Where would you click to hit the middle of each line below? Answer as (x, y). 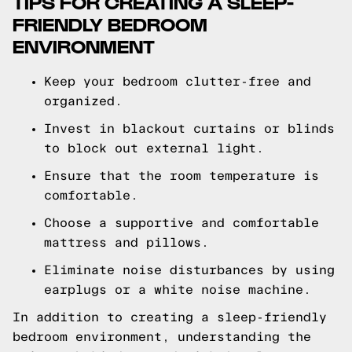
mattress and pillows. (126, 242)
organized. (83, 101)
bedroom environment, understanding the (162, 337)
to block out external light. (154, 148)
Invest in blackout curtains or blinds (189, 128)
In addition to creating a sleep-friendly (170, 317)
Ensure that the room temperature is (181, 176)
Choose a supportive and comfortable (181, 223)
